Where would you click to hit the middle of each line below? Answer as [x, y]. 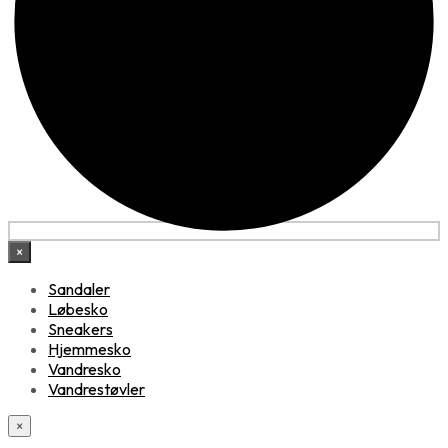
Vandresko [84, 368]
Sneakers [80, 328]
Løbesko [78, 308]
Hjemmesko [89, 348]
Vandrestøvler [96, 388]
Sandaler [79, 288]
